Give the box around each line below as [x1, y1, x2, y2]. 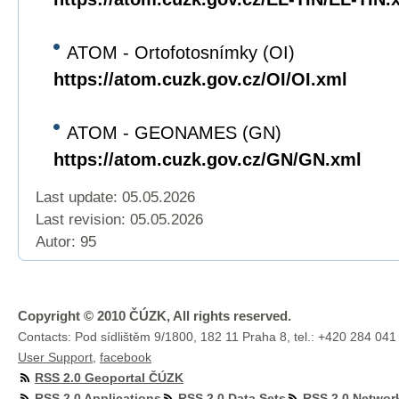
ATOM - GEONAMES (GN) [67, 123, 281, 142]
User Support [18, 350, 93, 364]
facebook [100, 350, 151, 364]
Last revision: [36, 211, 130, 228]
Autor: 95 [36, 233, 96, 250]
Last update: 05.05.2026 [36, 189, 195, 206]
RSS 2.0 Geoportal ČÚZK [35, 370, 183, 385]
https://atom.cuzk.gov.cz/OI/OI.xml [53, 69, 347, 89]
